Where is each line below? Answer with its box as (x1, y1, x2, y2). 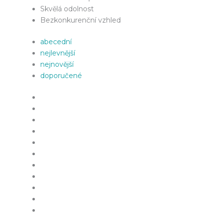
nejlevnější (40, 48, 75, 57)
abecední (40, 37, 72, 46)
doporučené (40, 71, 82, 80)
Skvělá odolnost (40, 4, 94, 13)
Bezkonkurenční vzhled (40, 15, 121, 25)
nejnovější (40, 59, 74, 69)
